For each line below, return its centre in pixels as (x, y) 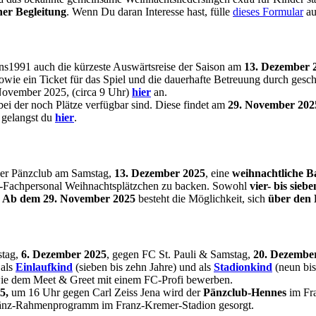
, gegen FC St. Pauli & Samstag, (180, 254)
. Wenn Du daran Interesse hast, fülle (150, 11)
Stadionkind (243, 267)
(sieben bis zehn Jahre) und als (143, 267)
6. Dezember (51, 254)
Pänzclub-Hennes (245, 292)
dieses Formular (268, 11)
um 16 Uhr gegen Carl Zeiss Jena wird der (106, 292)
